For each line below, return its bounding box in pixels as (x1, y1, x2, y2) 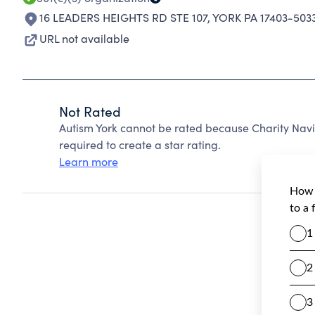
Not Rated (59, 102, 121, 120)
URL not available (39, 31, 129, 46)
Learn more (59, 154, 118, 169)
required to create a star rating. (59, 137, 221, 152)
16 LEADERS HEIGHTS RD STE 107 (39, 10, 207, 25)
